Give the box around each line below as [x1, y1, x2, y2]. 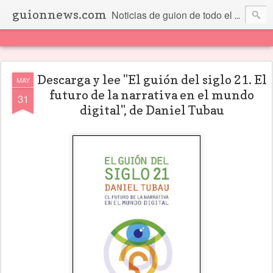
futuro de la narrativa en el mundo [49, 88, 254, 102]
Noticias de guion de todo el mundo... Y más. [112, 8, 235, 22]
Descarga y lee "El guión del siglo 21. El [37, 73, 267, 87]
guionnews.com [12, 7, 107, 22]
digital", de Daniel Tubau [79, 103, 224, 118]
